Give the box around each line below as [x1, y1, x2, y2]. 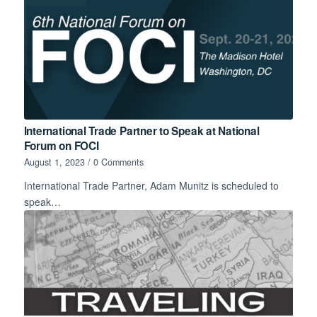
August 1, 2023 [23, 155, 85, 168]
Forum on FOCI [23, 137, 99, 154]
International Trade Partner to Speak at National [23, 122, 260, 139]
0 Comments [93, 155, 144, 168]
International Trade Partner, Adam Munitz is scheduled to [23, 178, 279, 192]
